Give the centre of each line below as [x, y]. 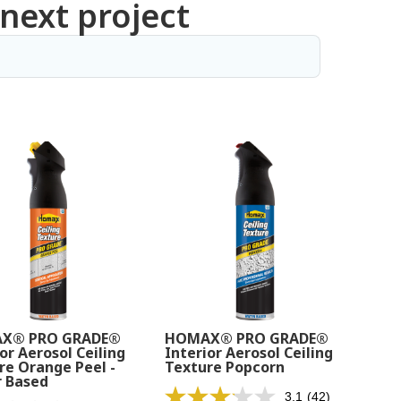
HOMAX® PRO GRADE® [247, 338]
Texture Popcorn [225, 367]
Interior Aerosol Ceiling [249, 353]
